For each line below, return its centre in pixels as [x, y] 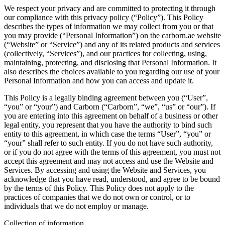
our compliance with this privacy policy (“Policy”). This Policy [104, 17]
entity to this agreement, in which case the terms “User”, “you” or [107, 134]
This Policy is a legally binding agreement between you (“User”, [106, 97]
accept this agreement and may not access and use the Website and [109, 161]
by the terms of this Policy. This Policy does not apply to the [99, 188]
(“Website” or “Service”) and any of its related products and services [112, 44]
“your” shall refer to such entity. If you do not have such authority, [108, 143]
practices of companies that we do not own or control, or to [97, 197]
